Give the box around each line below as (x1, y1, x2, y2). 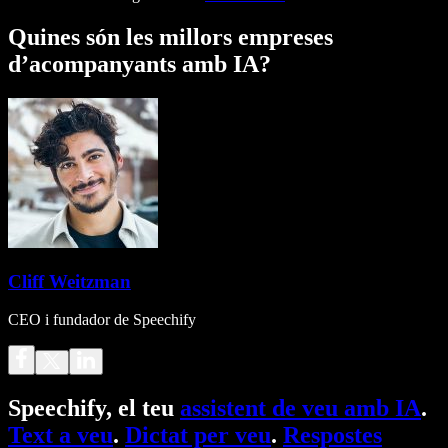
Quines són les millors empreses (8, 23, 333, 50)
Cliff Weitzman (8, 270, 131, 292)
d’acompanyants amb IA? (8, 50, 271, 77)
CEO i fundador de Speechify (8, 311, 196, 329)
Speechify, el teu (8, 395, 180, 422)
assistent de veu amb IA (180, 395, 421, 422)
